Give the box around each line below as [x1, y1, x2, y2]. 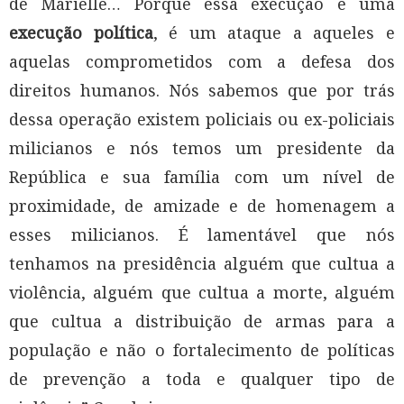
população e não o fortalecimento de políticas [9, 339, 395, 362]
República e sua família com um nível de [9, 166, 395, 188]
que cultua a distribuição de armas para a [9, 310, 395, 333]
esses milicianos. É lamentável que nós [9, 224, 395, 246]
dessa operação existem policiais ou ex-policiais [9, 108, 395, 131]
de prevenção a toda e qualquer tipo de [9, 368, 395, 390]
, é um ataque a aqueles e [152, 22, 396, 44]
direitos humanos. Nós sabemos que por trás [9, 79, 395, 102]
